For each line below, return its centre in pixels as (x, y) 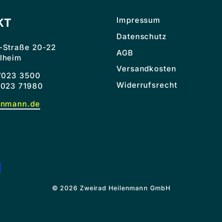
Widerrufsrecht (147, 85)
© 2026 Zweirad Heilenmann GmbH (111, 188)
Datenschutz (141, 36)
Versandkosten (146, 69)
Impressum (139, 20)
